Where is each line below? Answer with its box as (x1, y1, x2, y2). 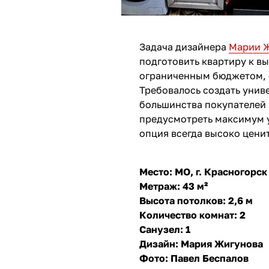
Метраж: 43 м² (139, 180, 208, 192)
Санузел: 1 (139, 223, 190, 235)
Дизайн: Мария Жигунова (139, 238, 263, 250)
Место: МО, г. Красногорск (139, 166, 267, 178)
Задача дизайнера (139, 41, 229, 53)
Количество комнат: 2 (139, 209, 246, 221)
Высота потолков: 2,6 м (139, 195, 253, 207)
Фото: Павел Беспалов (139, 252, 249, 264)
